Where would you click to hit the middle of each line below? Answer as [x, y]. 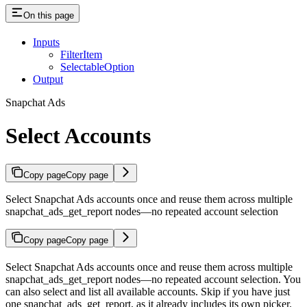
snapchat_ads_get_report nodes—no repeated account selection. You [153, 279]
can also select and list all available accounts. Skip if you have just [148, 291]
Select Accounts [78, 136]
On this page [49, 16]
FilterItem [81, 54]
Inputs [46, 42]
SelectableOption [97, 66]
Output [48, 79]
